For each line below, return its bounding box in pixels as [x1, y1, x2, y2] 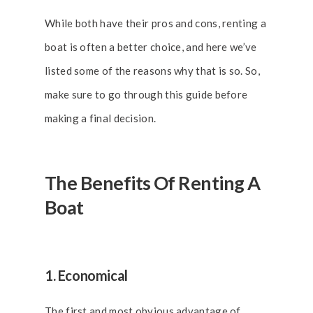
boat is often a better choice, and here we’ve [45, 41, 257, 53]
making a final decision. [45, 112, 156, 124]
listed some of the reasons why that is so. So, [45, 64, 260, 77]
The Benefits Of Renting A [45, 171, 261, 194]
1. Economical [45, 267, 128, 284]
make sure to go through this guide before [45, 88, 248, 101]
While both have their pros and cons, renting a [45, 17, 266, 29]
